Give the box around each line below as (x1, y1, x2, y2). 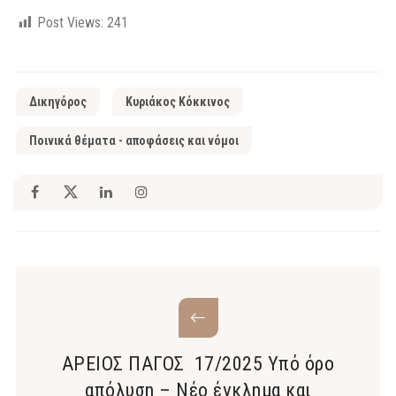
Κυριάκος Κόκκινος (126, 94, 230, 109)
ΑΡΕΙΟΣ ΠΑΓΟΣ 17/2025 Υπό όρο (61, 352, 335, 375)
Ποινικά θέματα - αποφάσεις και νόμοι (29, 133, 239, 148)
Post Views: (37, 13, 103, 31)
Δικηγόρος (29, 94, 87, 109)
